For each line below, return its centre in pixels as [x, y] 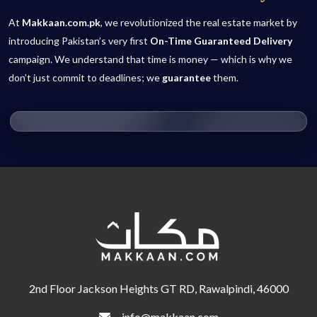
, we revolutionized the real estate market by [199, 22]
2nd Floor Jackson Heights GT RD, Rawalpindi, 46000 [158, 288]
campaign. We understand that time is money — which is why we [150, 59]
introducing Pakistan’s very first [79, 40]
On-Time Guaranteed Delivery [221, 40]
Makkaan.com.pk [61, 22]
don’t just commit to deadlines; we [85, 77]
